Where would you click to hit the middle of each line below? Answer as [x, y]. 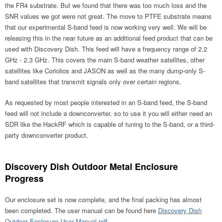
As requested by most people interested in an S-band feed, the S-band [106, 102]
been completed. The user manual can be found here [82, 210]
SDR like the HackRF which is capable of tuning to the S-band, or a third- [110, 124]
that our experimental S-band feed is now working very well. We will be [106, 27]
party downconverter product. [47, 135]
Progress [24, 178]
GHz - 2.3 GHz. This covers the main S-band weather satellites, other [105, 59]
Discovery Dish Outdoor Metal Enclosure [91, 166]
